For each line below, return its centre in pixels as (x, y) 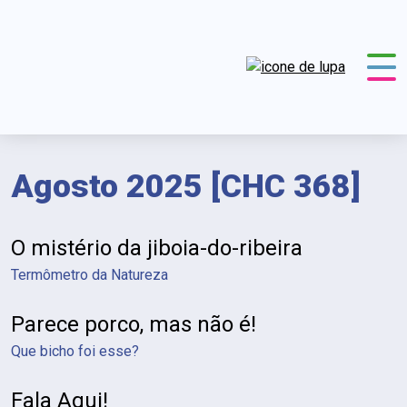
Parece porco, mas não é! (134, 324)
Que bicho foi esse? (75, 351)
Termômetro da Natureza (89, 275)
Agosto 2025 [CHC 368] (186, 186)
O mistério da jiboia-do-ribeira (157, 248)
